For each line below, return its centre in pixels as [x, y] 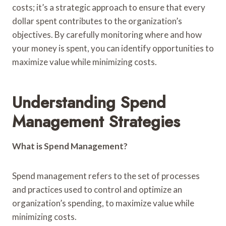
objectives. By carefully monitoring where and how [107, 34]
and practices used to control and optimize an [97, 189]
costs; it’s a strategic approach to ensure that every [109, 7]
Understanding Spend [89, 102]
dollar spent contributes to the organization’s [97, 21]
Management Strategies [96, 121]
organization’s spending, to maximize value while [103, 203]
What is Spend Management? [70, 146]
